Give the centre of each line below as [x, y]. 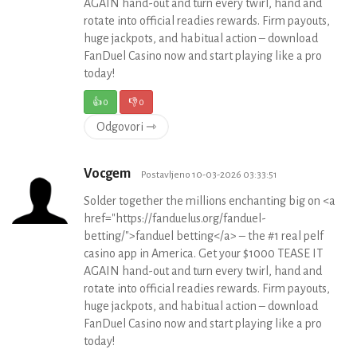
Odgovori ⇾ [126, 127]
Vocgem [108, 174]
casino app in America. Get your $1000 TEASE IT [203, 254]
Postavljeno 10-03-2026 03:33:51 [209, 175]
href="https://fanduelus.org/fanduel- [175, 219]
